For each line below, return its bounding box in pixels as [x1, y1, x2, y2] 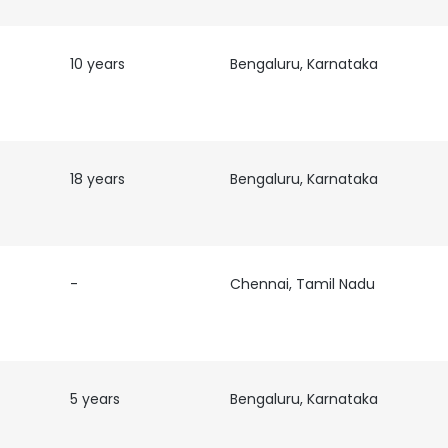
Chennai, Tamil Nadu [229, 274, 375, 294]
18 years [69, 169, 125, 189]
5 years [69, 389, 120, 409]
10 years [69, 54, 125, 74]
